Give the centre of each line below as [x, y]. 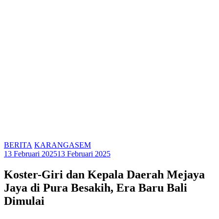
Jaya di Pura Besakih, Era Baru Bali [96, 187]
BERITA [18, 145]
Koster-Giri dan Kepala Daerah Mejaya [104, 174]
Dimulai [24, 201]
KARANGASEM [63, 145]
